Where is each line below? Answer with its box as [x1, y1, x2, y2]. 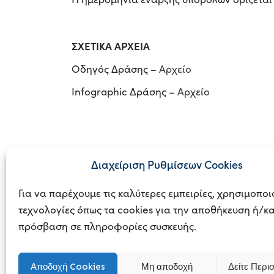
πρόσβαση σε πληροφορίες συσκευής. [18, 219, 199, 233]
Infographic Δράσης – [72, 84, 177, 98]
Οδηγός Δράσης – [72, 61, 159, 76]
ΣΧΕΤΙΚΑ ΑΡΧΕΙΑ [72, 38, 152, 53]
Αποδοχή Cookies [30, 261, 105, 272]
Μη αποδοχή [141, 261, 193, 272]
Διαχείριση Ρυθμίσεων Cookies [91, 157, 243, 172]
